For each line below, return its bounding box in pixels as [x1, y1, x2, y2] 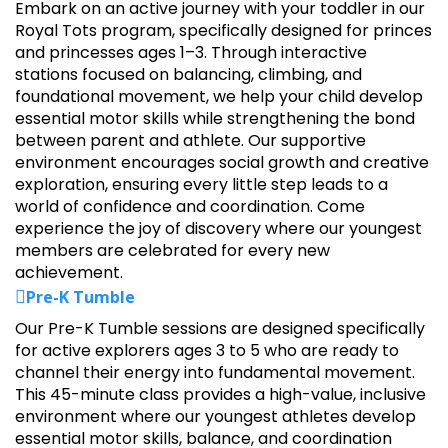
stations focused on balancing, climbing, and [15, 63, 362, 86]
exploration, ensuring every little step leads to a [15, 173, 388, 196]
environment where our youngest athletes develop [15, 405, 416, 428]
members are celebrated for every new [15, 239, 330, 262]
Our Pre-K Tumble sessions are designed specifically [15, 317, 425, 340]
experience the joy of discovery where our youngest [15, 217, 422, 240]
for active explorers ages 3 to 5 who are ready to [15, 339, 399, 362]
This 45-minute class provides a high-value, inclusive [15, 383, 426, 406]
